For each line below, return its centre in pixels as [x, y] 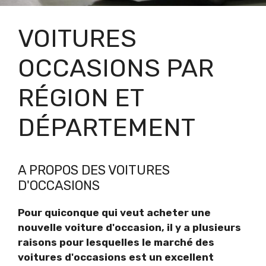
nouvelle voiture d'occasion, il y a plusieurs [129, 227]
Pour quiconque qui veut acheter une [114, 212]
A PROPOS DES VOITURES [94, 170]
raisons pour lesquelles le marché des [116, 242]
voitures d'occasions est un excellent [116, 257]
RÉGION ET [81, 98]
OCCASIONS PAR [116, 68]
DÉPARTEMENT [107, 127]
